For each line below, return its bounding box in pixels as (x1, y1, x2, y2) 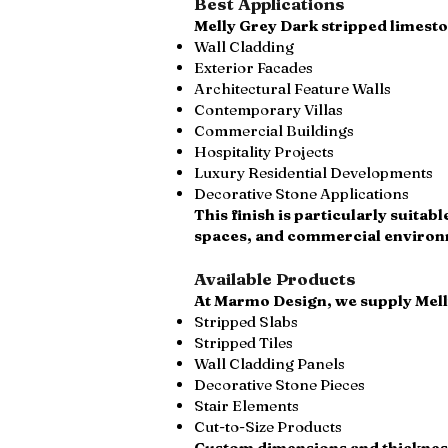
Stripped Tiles (194, 333, 293, 352)
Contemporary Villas (194, 100, 343, 119)
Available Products (194, 268, 356, 289)
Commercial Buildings (194, 121, 354, 140)
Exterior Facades (194, 58, 313, 77)
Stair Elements (194, 396, 299, 415)
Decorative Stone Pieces (194, 375, 365, 394)
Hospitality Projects (194, 142, 334, 161)
